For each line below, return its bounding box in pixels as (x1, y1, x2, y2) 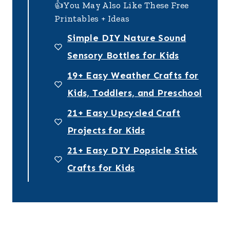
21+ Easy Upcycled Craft (67, 107, 181, 119)
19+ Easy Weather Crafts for (67, 70, 199, 82)
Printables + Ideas (54, 12, 130, 24)
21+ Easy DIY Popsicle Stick (67, 145, 198, 157)
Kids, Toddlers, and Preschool (67, 87, 202, 99)
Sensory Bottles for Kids (67, 50, 179, 62)
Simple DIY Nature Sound (67, 32, 186, 44)
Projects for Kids (67, 125, 145, 137)
